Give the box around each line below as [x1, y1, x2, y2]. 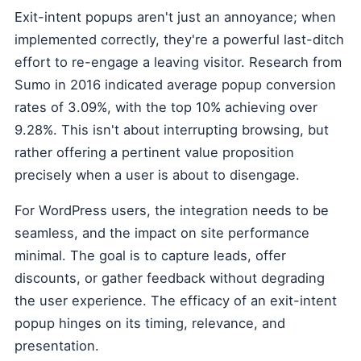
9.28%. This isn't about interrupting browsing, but [15, 122, 329, 139]
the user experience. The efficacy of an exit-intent [15, 293, 337, 309]
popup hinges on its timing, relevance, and [15, 315, 285, 332]
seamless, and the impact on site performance [15, 225, 309, 242]
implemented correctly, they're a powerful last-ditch [15, 31, 344, 48]
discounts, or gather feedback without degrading [15, 270, 325, 287]
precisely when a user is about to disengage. [15, 167, 300, 184]
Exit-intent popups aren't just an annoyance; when [15, 9, 336, 26]
